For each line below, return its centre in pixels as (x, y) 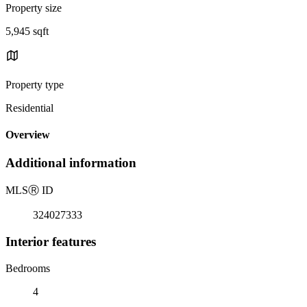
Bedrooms (28, 268)
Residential (29, 108)
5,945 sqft (27, 31)
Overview (28, 135)
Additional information (71, 163)
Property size (34, 8)
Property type (35, 84)
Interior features (51, 241)
